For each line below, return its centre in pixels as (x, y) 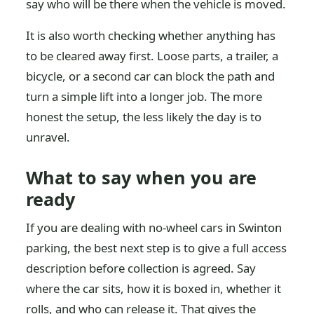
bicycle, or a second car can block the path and (151, 76)
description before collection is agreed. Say (141, 268)
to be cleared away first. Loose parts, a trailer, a (152, 56)
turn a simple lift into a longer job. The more (144, 96)
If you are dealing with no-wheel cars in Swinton (154, 227)
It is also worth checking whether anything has (151, 35)
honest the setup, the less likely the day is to (144, 117)
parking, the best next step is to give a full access (157, 248)
